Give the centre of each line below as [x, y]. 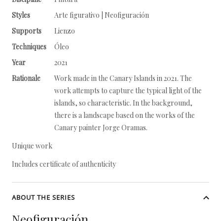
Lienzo [65, 31]
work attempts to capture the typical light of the [128, 91]
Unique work [32, 146]
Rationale [26, 78]
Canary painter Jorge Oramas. [101, 128]
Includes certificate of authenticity [64, 164]
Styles [21, 15]
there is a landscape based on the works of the [125, 115]
